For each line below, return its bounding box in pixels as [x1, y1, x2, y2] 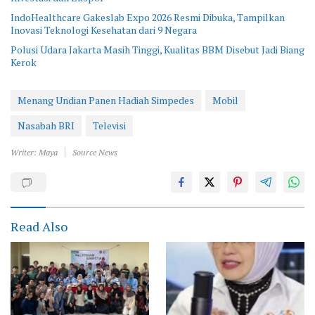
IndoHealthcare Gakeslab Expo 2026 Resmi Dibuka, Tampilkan [11, 10, 285, 24]
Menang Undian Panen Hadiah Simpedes [18, 93, 194, 107]
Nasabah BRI [18, 118, 75, 132]
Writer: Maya [11, 146, 58, 157]
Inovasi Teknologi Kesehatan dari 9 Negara [11, 22, 197, 37]
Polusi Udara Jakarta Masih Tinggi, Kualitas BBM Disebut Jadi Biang [11, 42, 304, 56]
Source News [72, 146, 117, 157]
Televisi [93, 118, 126, 132]
